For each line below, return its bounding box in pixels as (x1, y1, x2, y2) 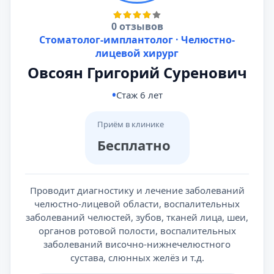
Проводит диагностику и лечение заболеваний (29, 184, 245, 196)
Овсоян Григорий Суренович (27, 62, 247, 83)
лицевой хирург (95, 46, 179, 60)
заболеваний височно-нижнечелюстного (43, 238, 231, 250)
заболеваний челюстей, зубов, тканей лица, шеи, (26, 211, 248, 223)
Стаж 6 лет (116, 89, 163, 101)
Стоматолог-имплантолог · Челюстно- (39, 33, 235, 46)
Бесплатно (97, 135, 171, 154)
